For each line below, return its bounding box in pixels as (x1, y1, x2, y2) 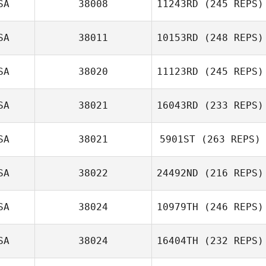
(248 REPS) (198, 32, 264, 43)
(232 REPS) (198, 235, 264, 246)
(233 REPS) (198, 100, 264, 111)
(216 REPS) (198, 167, 264, 179)
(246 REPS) (198, 201, 264, 213)
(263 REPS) (195, 134, 261, 145)
